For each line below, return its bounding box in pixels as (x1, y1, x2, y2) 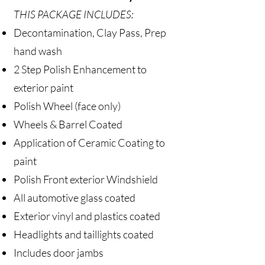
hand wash (14, 44, 62, 57)
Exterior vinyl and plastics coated (14, 209, 160, 222)
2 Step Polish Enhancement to (14, 63, 147, 76)
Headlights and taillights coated (14, 228, 154, 241)
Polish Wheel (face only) (14, 99, 121, 112)
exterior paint (14, 81, 73, 94)
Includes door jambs (14, 246, 104, 259)
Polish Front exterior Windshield (14, 173, 158, 186)
